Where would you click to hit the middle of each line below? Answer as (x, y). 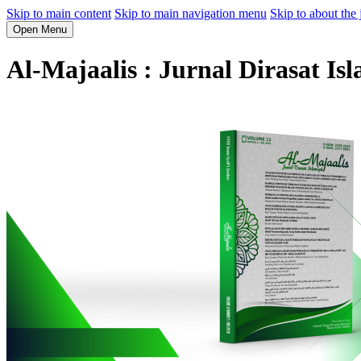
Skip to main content (59, 13)
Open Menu (40, 29)
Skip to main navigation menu (191, 13)
